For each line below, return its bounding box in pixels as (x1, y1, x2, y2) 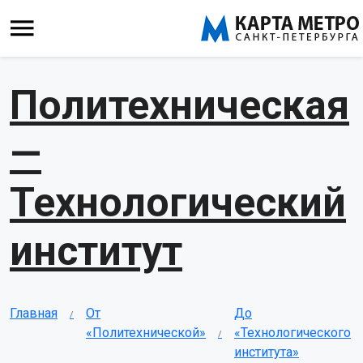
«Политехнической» (86, 325, 206, 340)
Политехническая (10, 82, 349, 129)
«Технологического (234, 325, 351, 340)
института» (234, 344, 299, 360)
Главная (10, 305, 58, 321)
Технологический (10, 179, 346, 226)
